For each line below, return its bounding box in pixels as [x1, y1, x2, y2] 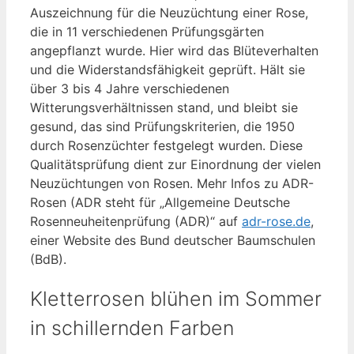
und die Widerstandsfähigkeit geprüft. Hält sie [30, 61, 305, 77]
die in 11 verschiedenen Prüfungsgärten [30, 23, 264, 40]
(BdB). [30, 250, 66, 267]
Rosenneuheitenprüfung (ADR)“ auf [30, 213, 242, 229]
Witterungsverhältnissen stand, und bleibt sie [30, 99, 298, 115]
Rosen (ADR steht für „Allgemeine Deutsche [30, 194, 290, 210]
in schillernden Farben [30, 316, 234, 341]
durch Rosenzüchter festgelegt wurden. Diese [30, 137, 303, 153]
